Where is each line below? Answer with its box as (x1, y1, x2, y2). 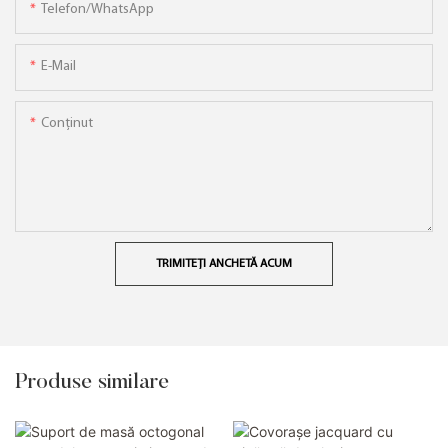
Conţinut (41, 115, 93, 131)
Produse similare (15, 372, 169, 394)
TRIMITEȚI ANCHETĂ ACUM (156, 257, 292, 270)
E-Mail (41, 58, 76, 74)
